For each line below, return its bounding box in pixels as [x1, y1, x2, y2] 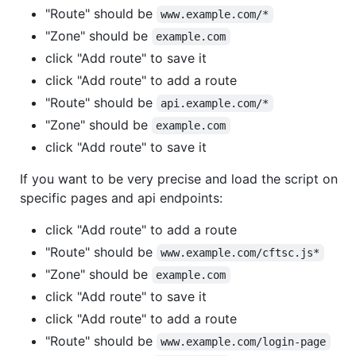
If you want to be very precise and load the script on [20, 170, 338, 187]
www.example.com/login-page [161, 335, 327, 348]
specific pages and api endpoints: [20, 189, 222, 206]
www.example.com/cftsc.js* [161, 246, 320, 259]
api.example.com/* [161, 96, 269, 110]
